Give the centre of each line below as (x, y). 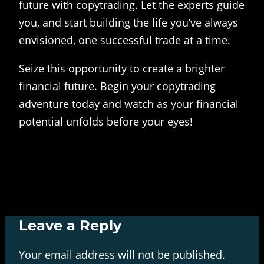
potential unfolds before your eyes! (106, 121)
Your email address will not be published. (122, 254)
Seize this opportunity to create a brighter (122, 68)
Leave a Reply (70, 225)
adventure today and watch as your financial (129, 103)
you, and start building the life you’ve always (128, 22)
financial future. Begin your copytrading (117, 86)
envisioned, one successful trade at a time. (125, 40)
